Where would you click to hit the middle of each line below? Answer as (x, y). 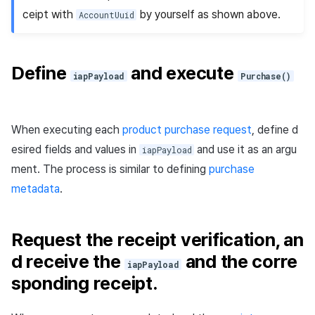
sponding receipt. (84, 283)
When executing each (67, 130)
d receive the (68, 261)
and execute (182, 73)
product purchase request (187, 130)
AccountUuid (106, 14)
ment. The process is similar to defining (110, 169)
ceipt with (49, 14)
